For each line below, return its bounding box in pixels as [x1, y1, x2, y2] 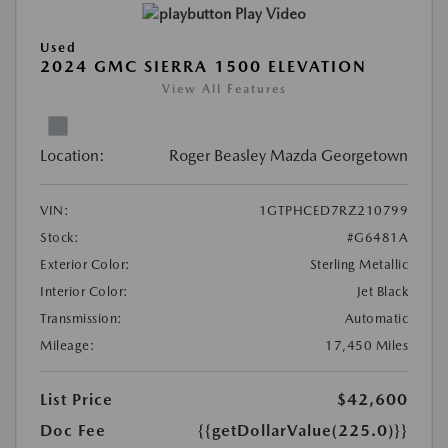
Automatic [344, 310, 408, 326]
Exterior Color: [40, 256, 131, 272]
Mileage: [40, 337, 95, 353]
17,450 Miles [325, 337, 408, 353]
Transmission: [40, 310, 123, 326]
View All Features [161, 81, 287, 96]
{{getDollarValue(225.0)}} [198, 420, 408, 440]
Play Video [234, 4, 306, 23]
